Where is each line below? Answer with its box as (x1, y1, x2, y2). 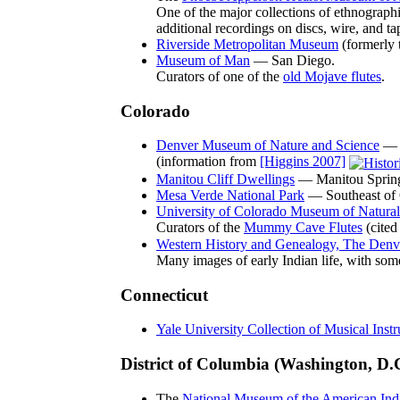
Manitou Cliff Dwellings (156, 171, 295, 187)
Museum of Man (156, 52, 250, 68)
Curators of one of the (156, 68, 283, 84)
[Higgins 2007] (260, 154, 346, 170)
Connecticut (121, 285, 208, 304)
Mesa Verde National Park (156, 187, 304, 203)
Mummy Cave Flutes (244, 219, 362, 235)
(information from (156, 154, 260, 170)
